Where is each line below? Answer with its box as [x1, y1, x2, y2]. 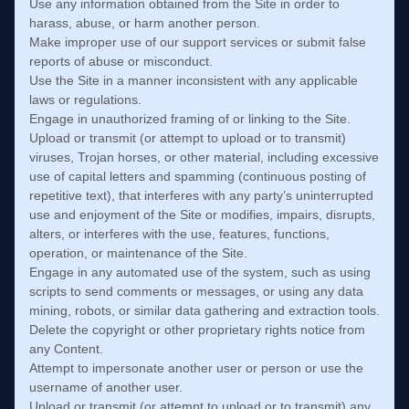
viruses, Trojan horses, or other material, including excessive [29, 150, 379, 164]
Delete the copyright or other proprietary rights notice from [29, 322, 365, 337]
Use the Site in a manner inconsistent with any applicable [29, 73, 358, 88]
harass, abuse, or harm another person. [29, 16, 260, 30]
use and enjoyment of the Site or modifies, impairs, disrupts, [29, 207, 375, 222]
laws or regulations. [29, 92, 142, 107]
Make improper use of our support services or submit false [29, 35, 366, 49]
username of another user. [29, 380, 183, 394]
